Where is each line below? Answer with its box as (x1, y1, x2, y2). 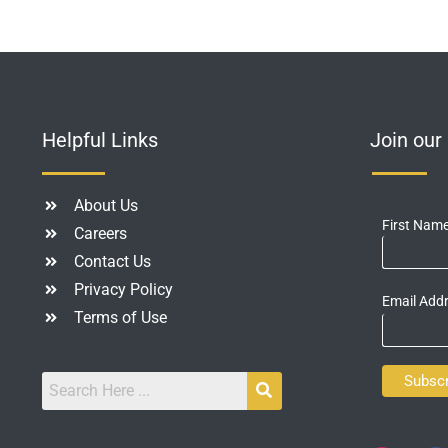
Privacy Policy (74, 279, 174, 299)
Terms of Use (74, 307, 168, 327)
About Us (74, 195, 139, 215)
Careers (74, 223, 128, 243)
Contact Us (74, 251, 152, 271)
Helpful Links (41, 127, 158, 152)
